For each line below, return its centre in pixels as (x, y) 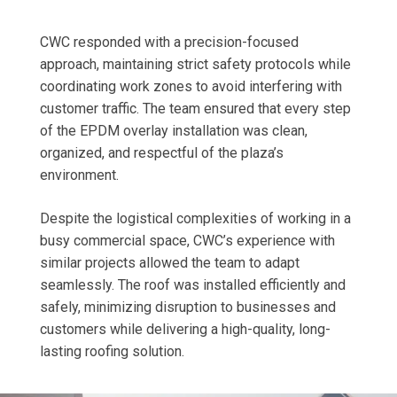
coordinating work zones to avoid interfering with (191, 86)
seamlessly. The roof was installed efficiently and (192, 284)
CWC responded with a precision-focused (169, 42)
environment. (79, 175)
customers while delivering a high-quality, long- (185, 329)
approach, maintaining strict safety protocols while (195, 64)
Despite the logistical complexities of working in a (195, 218)
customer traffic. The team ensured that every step (195, 108)
